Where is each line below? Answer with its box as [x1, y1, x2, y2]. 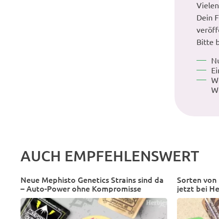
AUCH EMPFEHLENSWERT [21, 146, 199, 165]
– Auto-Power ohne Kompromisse [21, 183, 141, 194]
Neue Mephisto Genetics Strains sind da [21, 174, 164, 185]
